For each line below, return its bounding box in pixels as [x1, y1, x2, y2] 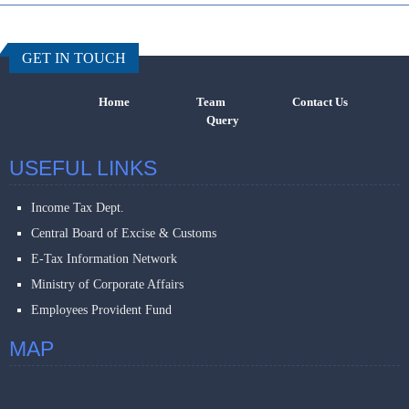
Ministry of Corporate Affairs [31, 278, 184, 291]
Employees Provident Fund [31, 303, 172, 317]
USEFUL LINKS [9, 156, 157, 180]
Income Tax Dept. [31, 201, 124, 215]
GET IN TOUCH [22, 50, 126, 66]
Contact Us [291, 95, 348, 109]
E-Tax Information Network [31, 252, 177, 266]
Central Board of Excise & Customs [31, 226, 216, 240]
